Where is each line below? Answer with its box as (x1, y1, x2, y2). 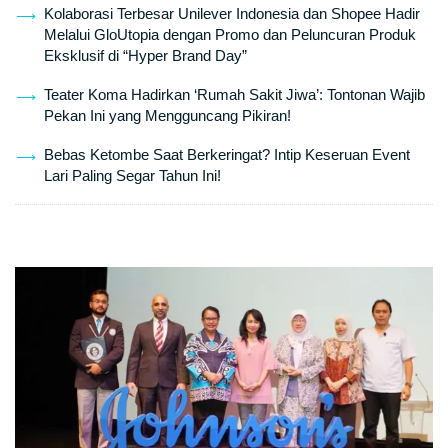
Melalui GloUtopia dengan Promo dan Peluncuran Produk (43, 26, 416, 44)
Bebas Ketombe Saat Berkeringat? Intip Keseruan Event (43, 146, 410, 164)
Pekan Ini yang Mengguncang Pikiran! (43, 107, 291, 125)
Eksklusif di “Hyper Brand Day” (43, 47, 247, 65)
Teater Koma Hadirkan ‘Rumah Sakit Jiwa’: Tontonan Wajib (43, 86, 425, 104)
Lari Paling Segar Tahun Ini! (43, 167, 221, 185)
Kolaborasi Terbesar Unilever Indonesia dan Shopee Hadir (43, 5, 420, 23)
